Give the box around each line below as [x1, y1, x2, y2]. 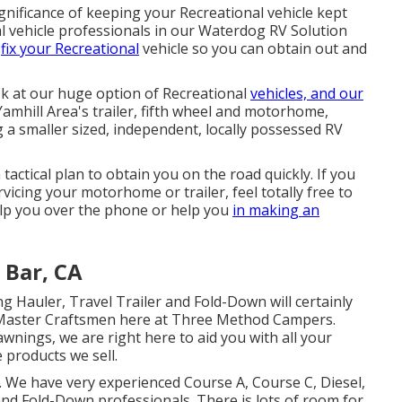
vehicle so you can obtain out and [139, 39, 367, 58]
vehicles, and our [250, 83, 363, 103]
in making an [232, 200, 319, 220]
